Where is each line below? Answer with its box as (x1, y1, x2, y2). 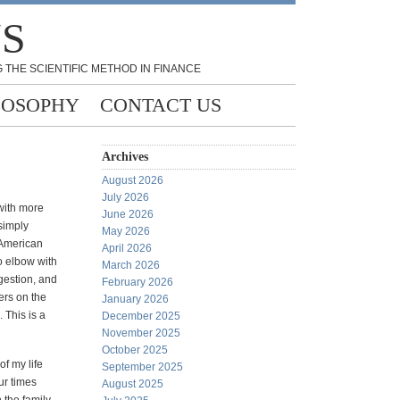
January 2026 (102, 293, 169, 305)
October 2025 (102, 344, 168, 356)
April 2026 (102, 242, 152, 254)
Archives (102, 150, 148, 163)
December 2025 (102, 310, 180, 322)
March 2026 (102, 259, 160, 271)
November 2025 (102, 327, 180, 339)
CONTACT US (100, 94, 221, 116)
